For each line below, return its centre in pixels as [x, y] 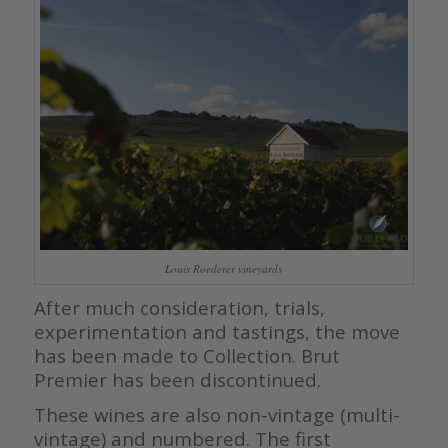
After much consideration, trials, [179, 307]
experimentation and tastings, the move [216, 331]
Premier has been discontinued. [177, 379]
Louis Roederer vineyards [224, 269]
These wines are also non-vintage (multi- [216, 414]
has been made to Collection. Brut [186, 355]
